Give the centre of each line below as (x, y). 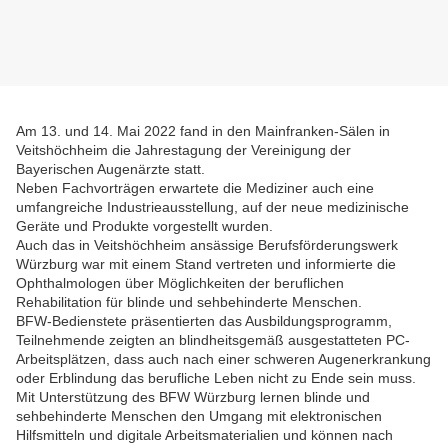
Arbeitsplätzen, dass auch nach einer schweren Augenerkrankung (223, 359)
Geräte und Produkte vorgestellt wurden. (144, 226)
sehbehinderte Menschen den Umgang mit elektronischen (199, 416)
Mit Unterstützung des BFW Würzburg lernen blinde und (193, 397)
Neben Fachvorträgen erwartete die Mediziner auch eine (195, 188)
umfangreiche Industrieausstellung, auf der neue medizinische (212, 207)
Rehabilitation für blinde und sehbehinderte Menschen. (189, 302)
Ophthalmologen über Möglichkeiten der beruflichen (180, 283)
